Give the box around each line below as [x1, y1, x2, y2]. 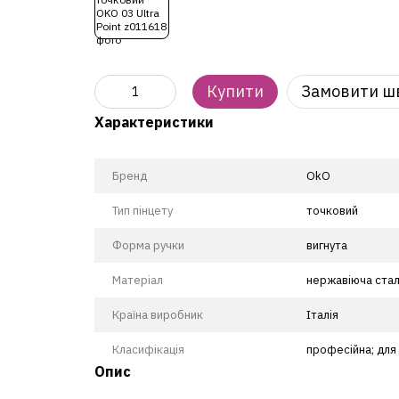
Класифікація [111, 342, 184, 357]
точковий [305, 203, 358, 218]
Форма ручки [111, 238, 184, 253]
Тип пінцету [111, 203, 173, 218]
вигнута [305, 238, 347, 253]
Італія [305, 307, 338, 322]
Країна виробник [111, 307, 203, 322]
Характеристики [94, 113, 214, 131]
